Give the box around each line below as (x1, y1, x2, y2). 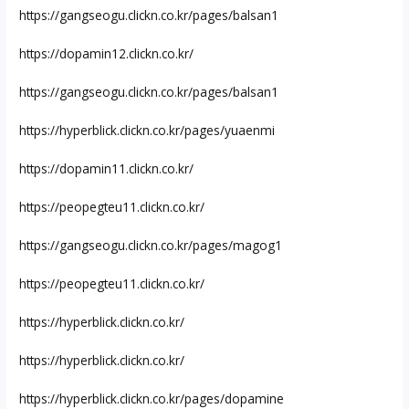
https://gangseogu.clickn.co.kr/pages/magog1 (19, 236, 283, 254)
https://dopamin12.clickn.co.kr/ (19, 44, 194, 62)
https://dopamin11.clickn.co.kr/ (19, 159, 194, 177)
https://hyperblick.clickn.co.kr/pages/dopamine (19, 389, 285, 407)
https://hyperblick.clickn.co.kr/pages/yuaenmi (19, 121, 276, 139)
